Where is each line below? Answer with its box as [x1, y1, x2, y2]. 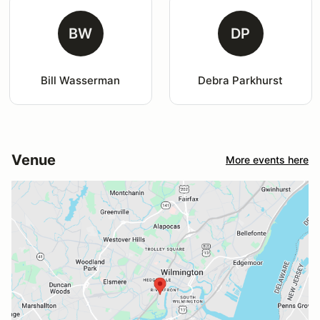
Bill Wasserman [41, 73, 121, 87]
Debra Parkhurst [198, 73, 284, 87]
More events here [226, 154, 309, 166]
